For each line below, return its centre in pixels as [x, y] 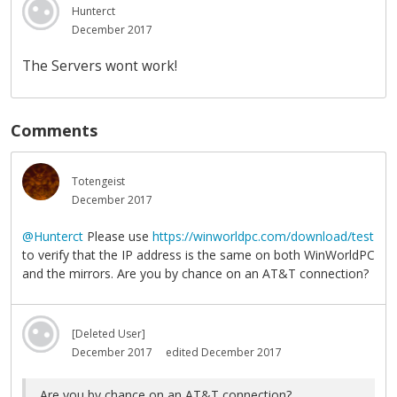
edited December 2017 [224, 352]
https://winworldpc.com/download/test [263, 236]
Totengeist [98, 182]
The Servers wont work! [100, 66]
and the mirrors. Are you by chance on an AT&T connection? [195, 273]
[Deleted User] [109, 333]
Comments [54, 131]
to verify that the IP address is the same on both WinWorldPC [198, 254]
